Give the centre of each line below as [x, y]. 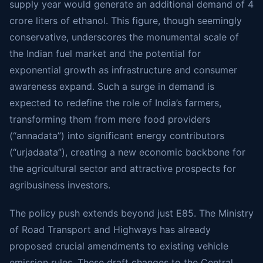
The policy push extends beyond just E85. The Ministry [131, 213]
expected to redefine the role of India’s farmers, [115, 103]
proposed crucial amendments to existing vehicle [119, 246]
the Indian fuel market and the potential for [105, 53]
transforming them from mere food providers [110, 119]
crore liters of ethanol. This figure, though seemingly [126, 21]
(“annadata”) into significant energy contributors [117, 136]
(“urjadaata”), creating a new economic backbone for [127, 152]
